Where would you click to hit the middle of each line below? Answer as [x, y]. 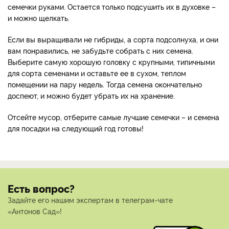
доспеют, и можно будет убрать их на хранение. [91, 96]
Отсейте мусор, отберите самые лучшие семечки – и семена [113, 117]
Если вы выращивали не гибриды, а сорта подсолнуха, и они [113, 39]
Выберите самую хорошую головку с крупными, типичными [111, 62]
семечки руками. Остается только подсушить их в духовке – [112, 7]
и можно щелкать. [39, 18]
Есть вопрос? [41, 189]
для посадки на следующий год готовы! [76, 128]
